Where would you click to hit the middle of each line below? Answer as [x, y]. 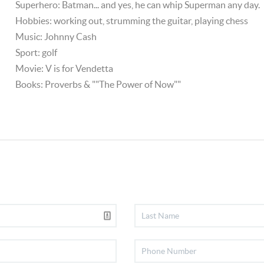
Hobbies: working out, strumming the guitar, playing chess [132, 21]
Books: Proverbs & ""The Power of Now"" [98, 84]
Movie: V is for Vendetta [65, 68]
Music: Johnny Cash [56, 37]
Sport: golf [37, 52]
